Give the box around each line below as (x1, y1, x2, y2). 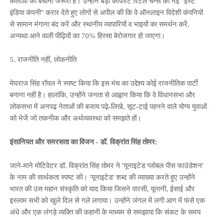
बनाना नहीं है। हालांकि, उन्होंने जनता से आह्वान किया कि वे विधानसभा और (10, 91, 195, 99)
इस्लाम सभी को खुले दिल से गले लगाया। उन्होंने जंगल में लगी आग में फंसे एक (10, 196, 205, 204)
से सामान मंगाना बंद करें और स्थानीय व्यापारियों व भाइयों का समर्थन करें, (10, 20, 189, 28)
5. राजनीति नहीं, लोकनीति (10, 55, 77, 63)
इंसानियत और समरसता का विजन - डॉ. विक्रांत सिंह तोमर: (10, 138, 157, 146)
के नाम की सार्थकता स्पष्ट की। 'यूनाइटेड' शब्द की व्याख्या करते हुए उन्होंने (10, 173, 195, 181)
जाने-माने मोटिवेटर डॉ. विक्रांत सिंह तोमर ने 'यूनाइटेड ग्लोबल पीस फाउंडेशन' (10, 161, 203, 170)
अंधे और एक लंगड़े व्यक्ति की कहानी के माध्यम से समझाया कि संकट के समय (10, 208, 201, 216)
